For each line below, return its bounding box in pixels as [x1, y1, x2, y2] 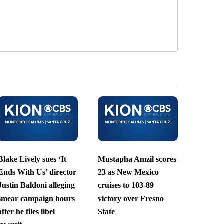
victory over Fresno [97, 194, 164, 203]
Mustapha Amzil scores [97, 154, 176, 163]
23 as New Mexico [97, 167, 159, 176]
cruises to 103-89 [97, 181, 154, 190]
